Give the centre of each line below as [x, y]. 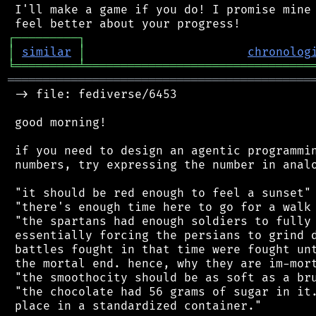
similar [47, 52]
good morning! [57, 122]
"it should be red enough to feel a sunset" [159, 193]
